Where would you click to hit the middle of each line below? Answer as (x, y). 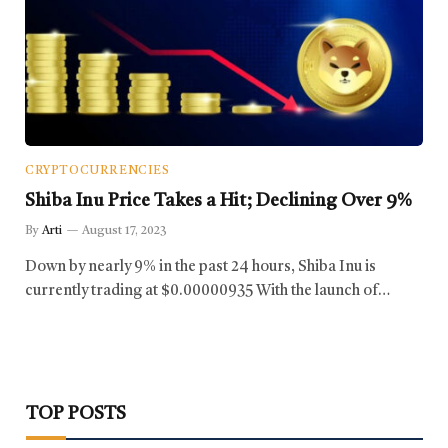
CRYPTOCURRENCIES (97, 170)
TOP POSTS (76, 413)
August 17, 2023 (124, 230)
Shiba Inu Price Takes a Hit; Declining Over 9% (218, 200)
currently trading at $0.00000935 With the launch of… (207, 291)
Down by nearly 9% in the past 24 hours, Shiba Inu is (200, 267)
